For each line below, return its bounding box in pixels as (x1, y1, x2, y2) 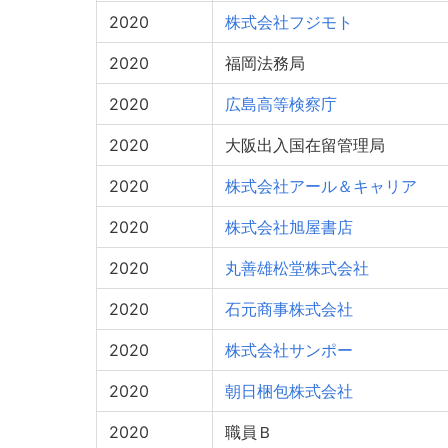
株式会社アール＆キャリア (225, 176, 417, 196)
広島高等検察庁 (225, 94, 337, 114)
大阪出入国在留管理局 (225, 135, 385, 155)
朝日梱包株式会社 (225, 381, 353, 401)
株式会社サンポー (225, 340, 353, 360)
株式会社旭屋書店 (225, 217, 353, 237)
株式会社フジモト (225, 12, 353, 32)
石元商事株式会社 (225, 299, 353, 319)
